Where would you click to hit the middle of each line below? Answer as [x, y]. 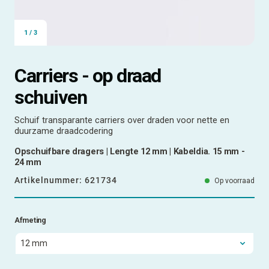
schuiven [50, 97]
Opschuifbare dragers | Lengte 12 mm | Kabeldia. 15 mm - [130, 151]
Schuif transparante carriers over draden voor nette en [122, 120]
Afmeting [30, 220]
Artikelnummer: [50, 180]
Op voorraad [234, 180]
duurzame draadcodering [64, 131]
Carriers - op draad [88, 75]
